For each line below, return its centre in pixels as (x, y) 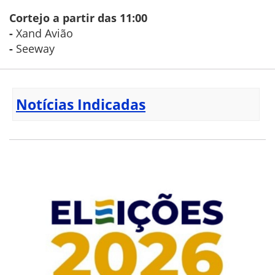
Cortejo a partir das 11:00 (78, 18)
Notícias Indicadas (81, 105)
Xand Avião (45, 33)
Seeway (37, 49)
